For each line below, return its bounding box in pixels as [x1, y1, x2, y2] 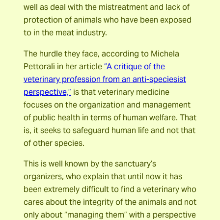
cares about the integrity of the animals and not [24, 196, 196, 207]
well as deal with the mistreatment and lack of [24, 2, 190, 13]
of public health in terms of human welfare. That [24, 112, 196, 123]
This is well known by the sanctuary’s [24, 158, 156, 169]
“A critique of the [104, 61, 165, 72]
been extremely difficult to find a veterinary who [24, 184, 196, 194]
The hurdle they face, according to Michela [24, 48, 179, 59]
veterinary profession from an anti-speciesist [24, 74, 186, 84]
